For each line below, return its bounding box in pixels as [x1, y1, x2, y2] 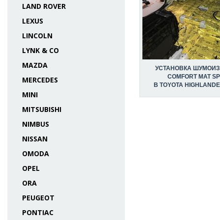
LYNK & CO [22, 46, 59, 55]
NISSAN [22, 134, 48, 143]
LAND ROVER [22, 1, 66, 11]
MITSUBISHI [22, 105, 61, 114]
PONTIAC [22, 208, 54, 217]
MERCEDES [22, 75, 58, 84]
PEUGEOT [22, 193, 55, 202]
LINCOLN [22, 31, 53, 40]
